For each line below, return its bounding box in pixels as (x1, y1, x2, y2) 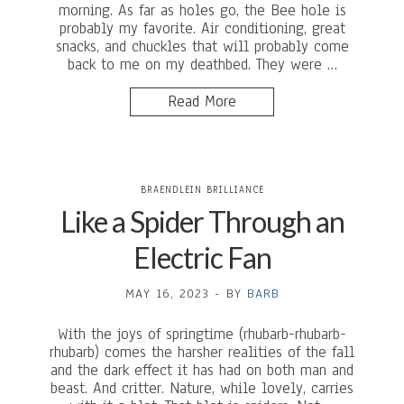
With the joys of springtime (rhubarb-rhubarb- (58, 324, 346, 344)
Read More (168, 91, 236, 112)
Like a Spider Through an (60, 204, 344, 239)
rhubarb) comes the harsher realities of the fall (50, 342, 354, 363)
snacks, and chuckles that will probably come (55, 36, 349, 57)
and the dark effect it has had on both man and (50, 360, 353, 381)
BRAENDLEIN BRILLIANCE (140, 183, 264, 197)
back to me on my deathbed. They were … (67, 54, 337, 75)
